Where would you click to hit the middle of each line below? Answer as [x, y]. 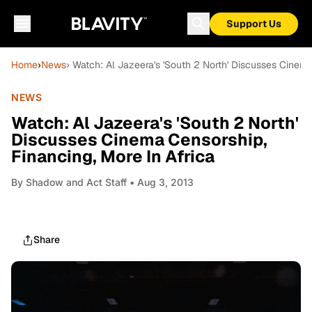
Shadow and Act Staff [76, 182]
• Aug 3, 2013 [160, 182]
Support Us [254, 24]
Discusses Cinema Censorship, [139, 140]
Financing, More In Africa [113, 156]
